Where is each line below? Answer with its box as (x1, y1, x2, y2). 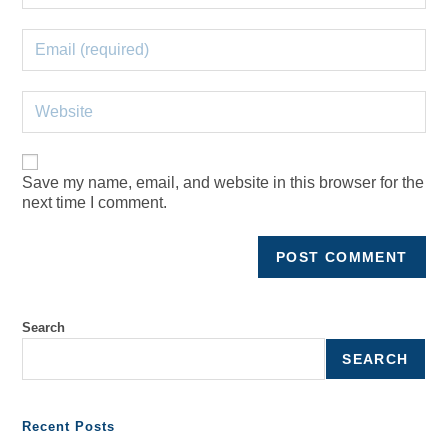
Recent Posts (22, 418, 116, 434)
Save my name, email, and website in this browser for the (22, 173, 425, 191)
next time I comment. (22, 193, 168, 211)
